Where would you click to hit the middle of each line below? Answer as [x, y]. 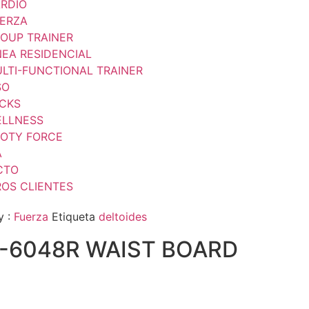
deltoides [123, 217]
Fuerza [31, 217]
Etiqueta [74, 217]
